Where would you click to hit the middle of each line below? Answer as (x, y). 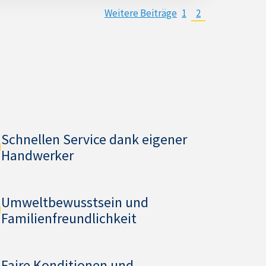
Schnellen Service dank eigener (94, 139)
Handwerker (38, 155)
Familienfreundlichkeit (69, 218)
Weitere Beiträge (140, 13)
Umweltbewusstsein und (75, 202)
